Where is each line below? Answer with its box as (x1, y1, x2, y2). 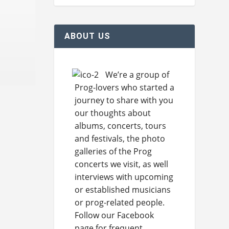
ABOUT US (64, 31, 111, 41)
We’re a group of (105, 68, 169, 80)
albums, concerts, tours (74, 120, 166, 131)
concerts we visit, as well (74, 158, 168, 170)
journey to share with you (74, 94, 173, 106)
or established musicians (74, 184, 171, 195)
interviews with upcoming (74, 171, 173, 182)
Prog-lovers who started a (74, 81, 174, 93)
